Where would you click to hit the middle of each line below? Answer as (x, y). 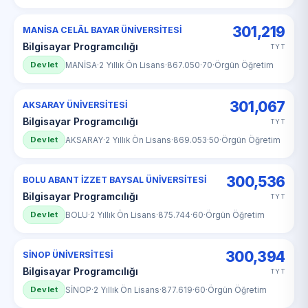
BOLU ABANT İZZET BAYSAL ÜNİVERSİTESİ (114, 180)
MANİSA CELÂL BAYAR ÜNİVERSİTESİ (102, 30)
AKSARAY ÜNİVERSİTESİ (75, 105)
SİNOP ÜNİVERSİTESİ (68, 255)
